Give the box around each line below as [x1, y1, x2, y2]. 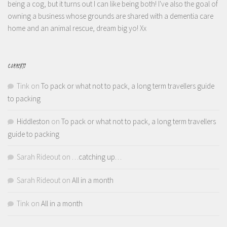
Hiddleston [17, 117, 50, 127]
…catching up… [72, 152, 122, 162]
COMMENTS [8, 61, 25, 71]
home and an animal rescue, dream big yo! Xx [8, 23, 146, 33]
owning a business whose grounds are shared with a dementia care [8, 11, 213, 21]
